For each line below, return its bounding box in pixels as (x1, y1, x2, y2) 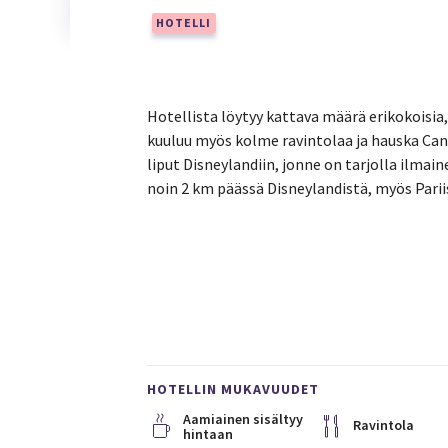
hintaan (183, 425, 233, 443)
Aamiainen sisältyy (183, 410, 303, 428)
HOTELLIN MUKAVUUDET (147, 380, 319, 398)
